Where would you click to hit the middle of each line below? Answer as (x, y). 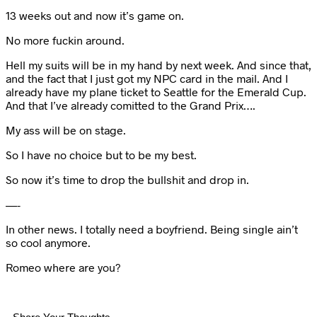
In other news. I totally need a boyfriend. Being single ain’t (152, 229)
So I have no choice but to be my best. (101, 155)
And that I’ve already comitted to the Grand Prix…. (131, 105)
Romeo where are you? (63, 267)
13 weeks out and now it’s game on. (95, 16)
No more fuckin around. (65, 40)
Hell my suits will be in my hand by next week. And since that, (158, 65)
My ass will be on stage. (66, 130)
